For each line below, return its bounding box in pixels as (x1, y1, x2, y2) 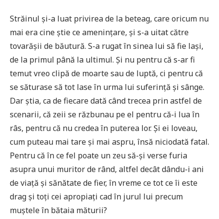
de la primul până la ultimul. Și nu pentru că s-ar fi (10, 54, 195, 65)
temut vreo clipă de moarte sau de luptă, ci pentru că (10, 67, 203, 79)
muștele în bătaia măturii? (10, 204, 107, 216)
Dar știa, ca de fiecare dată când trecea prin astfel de (10, 95, 202, 106)
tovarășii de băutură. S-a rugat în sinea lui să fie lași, (10, 40, 203, 51)
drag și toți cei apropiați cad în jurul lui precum (10, 191, 183, 202)
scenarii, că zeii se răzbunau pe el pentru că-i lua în (10, 109, 199, 120)
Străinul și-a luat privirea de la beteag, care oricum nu (10, 13, 209, 24)
